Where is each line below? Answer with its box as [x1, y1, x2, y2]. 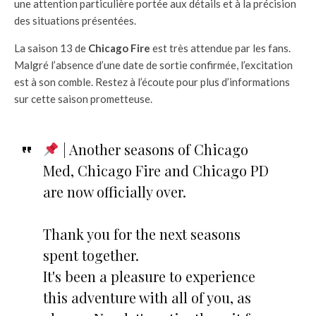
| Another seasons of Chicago [59, 140, 248, 159]
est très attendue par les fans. [150, 42, 291, 55]
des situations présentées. [14, 14, 136, 28]
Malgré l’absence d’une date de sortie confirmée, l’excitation [14, 59, 293, 72]
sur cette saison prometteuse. [14, 92, 152, 106]
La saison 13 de [14, 42, 88, 55]
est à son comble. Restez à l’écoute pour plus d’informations [14, 75, 290, 89]
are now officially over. [42, 182, 186, 202]
